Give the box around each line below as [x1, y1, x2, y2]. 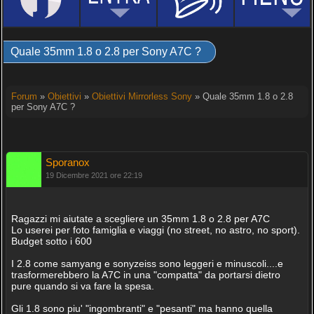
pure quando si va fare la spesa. [11, 280, 154, 292]
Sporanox [45, 156, 90, 168]
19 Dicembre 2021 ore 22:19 [45, 171, 142, 179]
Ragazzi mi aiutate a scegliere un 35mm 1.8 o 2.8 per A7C [11, 213, 270, 224]
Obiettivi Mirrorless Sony [91, 91, 192, 102]
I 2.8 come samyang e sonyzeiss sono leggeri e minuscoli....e [11, 258, 283, 269]
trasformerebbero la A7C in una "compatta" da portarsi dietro [11, 269, 280, 280]
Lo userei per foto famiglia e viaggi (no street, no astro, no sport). [11, 224, 300, 235]
